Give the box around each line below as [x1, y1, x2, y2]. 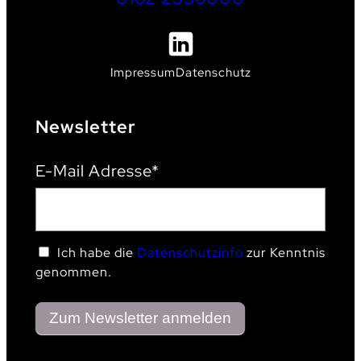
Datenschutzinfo [136, 243, 243, 261]
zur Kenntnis [243, 243, 326, 261]
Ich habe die [56, 243, 137, 261]
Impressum [110, 64, 176, 80]
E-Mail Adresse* [35, 160, 160, 181]
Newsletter [35, 114, 136, 139]
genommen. [35, 263, 112, 280]
